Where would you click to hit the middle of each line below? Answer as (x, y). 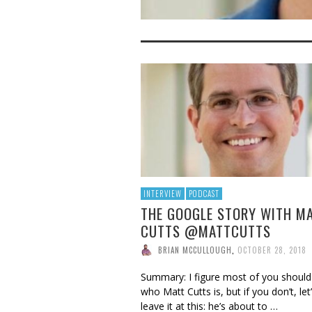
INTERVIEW (163, 193)
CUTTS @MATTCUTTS (206, 231)
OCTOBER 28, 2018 (272, 250)
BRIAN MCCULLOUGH (195, 250)
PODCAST (204, 193)
